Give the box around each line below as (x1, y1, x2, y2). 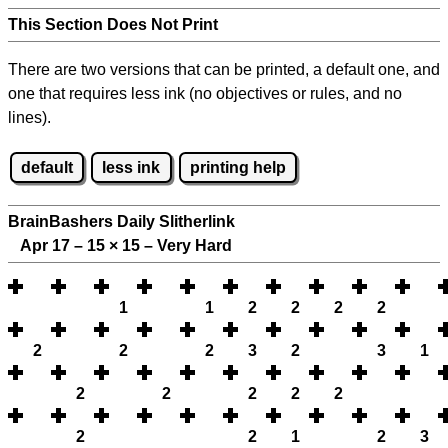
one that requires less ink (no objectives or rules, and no (8, 85, 402, 102)
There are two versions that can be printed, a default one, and (8, 61, 440, 78)
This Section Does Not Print (8, 16, 218, 33)
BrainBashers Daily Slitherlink (8, 213, 235, 231)
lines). (8, 109, 51, 126)
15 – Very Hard (118, 237, 232, 255)
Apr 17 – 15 (8, 237, 109, 255)
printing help (189, 158, 286, 176)
